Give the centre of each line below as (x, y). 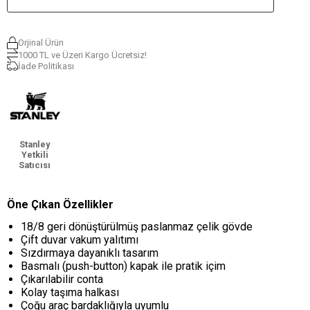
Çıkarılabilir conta (62, 279)
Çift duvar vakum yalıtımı (79, 239)
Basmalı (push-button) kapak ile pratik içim (123, 266)
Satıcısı (35, 165)
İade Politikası (46, 66)
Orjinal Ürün (40, 43)
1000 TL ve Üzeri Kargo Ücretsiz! (82, 55)
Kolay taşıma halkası (70, 292)
